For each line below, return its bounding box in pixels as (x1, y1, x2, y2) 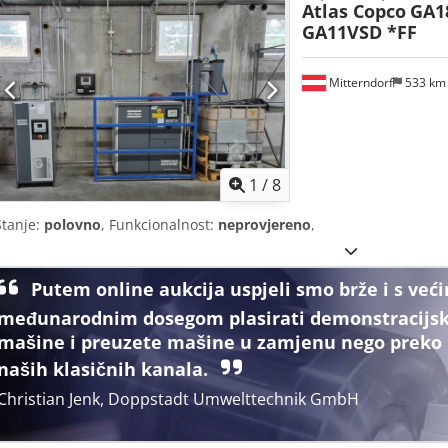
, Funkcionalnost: (101, 215, 218, 235)
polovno (44, 215, 101, 235)
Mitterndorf (325, 73, 393, 91)
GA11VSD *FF (301, 19, 417, 44)
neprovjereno (218, 215, 311, 235)
